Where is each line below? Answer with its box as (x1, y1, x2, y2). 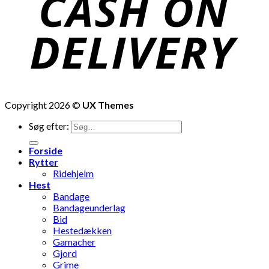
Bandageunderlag (53, 202, 125, 214)
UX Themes (82, 99, 134, 111)
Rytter (29, 156, 58, 168)
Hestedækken (53, 225, 112, 237)
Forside (29, 145, 62, 157)
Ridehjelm (53, 168, 94, 180)
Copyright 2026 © (5, 99, 82, 111)
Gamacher (53, 236, 95, 248)
